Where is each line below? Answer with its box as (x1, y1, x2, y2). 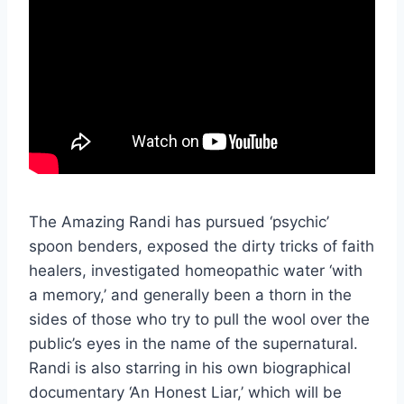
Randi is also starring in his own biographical (29, 358, 351, 377)
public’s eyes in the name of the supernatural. (29, 334, 358, 353)
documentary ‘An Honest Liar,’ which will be (29, 382, 342, 401)
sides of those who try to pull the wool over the (29, 309, 370, 328)
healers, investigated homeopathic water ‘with (29, 261, 363, 280)
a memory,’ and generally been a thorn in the (29, 285, 352, 304)
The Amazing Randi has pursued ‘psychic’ (29, 212, 329, 231)
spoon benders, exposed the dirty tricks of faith (29, 236, 374, 255)
